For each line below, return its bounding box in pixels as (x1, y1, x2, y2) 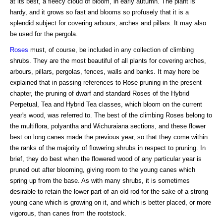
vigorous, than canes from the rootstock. (10, 209, 126, 217)
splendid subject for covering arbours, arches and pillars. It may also (10, 19, 206, 27)
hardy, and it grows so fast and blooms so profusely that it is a (10, 8, 189, 16)
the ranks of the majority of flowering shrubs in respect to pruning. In (10, 144, 206, 152)
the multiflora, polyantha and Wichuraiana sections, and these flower (10, 122, 206, 130)
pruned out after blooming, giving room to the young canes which (10, 166, 195, 173)
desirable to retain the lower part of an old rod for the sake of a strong (10, 187, 208, 195)
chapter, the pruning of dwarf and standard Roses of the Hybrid (10, 89, 189, 97)
